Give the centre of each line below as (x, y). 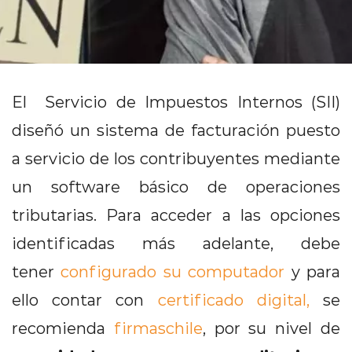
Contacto (187, 16)
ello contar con (85, 299)
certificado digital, (240, 299)
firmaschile (158, 328)
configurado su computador (173, 271)
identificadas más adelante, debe (176, 243)
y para (313, 271)
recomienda (63, 328)
